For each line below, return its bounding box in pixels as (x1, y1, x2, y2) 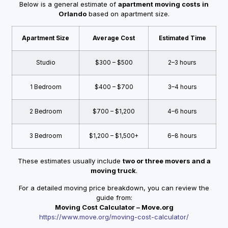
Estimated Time (158, 35, 206, 42)
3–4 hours (167, 83, 197, 91)
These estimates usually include (17, 157, 123, 165)
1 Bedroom (30, 83, 62, 91)
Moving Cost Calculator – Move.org (54, 203, 174, 211)
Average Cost (93, 35, 135, 42)
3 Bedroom (29, 132, 62, 140)
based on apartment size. (87, 9, 169, 18)
